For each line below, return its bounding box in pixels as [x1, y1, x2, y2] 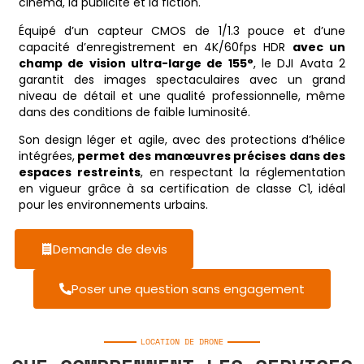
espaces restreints [18, 164, 141, 181]
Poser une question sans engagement [71, 279, 305, 297]
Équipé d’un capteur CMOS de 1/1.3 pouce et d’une [18, 22, 346, 39]
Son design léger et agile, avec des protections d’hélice [18, 132, 346, 149]
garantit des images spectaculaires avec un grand [18, 71, 346, 88]
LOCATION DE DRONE [141, 335, 223, 348]
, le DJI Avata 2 [253, 54, 346, 71]
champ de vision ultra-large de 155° [18, 54, 253, 71]
